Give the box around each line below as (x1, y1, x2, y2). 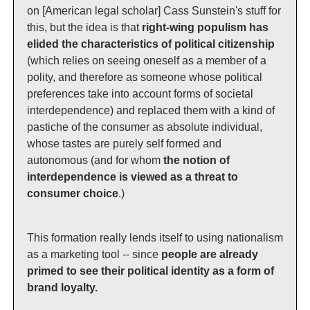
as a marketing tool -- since (27, 248, 161, 260)
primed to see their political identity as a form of (27, 265, 274, 277)
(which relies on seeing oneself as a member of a (27, 55, 266, 66)
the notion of (163, 154, 230, 166)
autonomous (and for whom (27, 154, 163, 166)
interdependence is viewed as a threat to (27, 171, 238, 183)
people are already (161, 248, 258, 260)
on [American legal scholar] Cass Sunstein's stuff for (27, 5, 281, 17)
